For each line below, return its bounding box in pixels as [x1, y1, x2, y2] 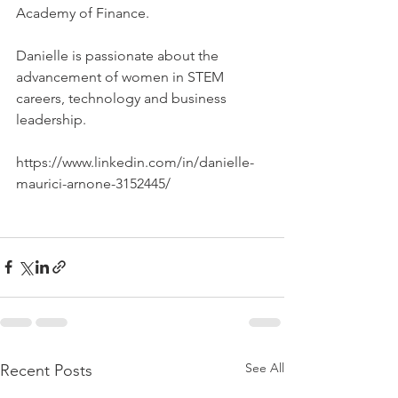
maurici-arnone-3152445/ [16, 174, 171, 192]
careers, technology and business [16, 89, 230, 107]
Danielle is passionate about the [16, 46, 222, 64]
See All [245, 359, 284, 376]
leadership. [16, 110, 86, 128]
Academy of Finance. [16, 4, 149, 21]
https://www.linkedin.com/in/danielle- [16, 153, 254, 171]
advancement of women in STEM [16, 68, 227, 85]
